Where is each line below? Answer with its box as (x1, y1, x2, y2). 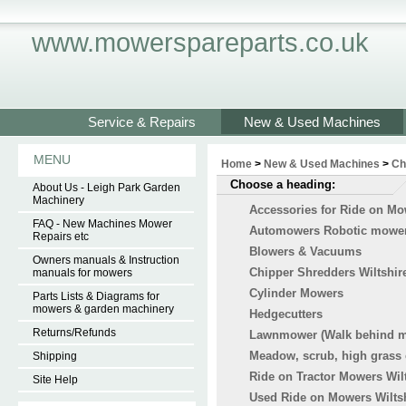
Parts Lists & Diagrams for (33, 290, 159, 303)
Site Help (33, 373, 78, 386)
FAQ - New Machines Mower (33, 217, 172, 230)
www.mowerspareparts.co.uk (32, 28, 369, 57)
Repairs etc (33, 230, 89, 243)
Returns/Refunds (33, 326, 116, 339)
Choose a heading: (230, 178, 335, 191)
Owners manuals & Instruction (33, 254, 179, 266)
